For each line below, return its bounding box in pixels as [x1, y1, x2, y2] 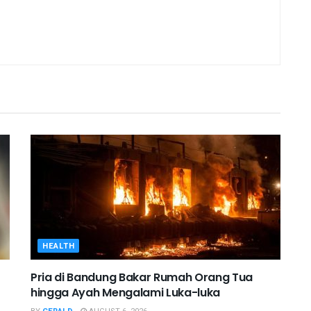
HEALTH [42, 239, 75, 252]
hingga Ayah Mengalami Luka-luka [31, 284, 221, 301]
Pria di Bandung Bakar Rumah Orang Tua [31, 269, 253, 285]
